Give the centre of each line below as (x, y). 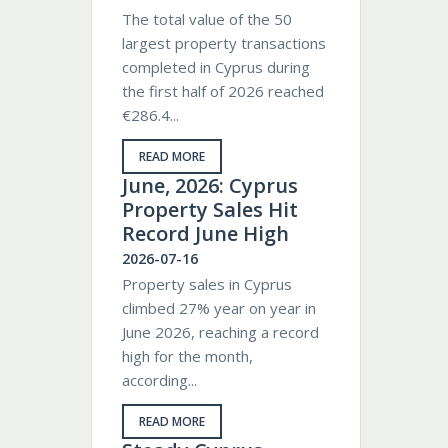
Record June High (205, 233)
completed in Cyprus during (216, 66)
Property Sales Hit (210, 209)
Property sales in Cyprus (207, 283)
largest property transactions (224, 42)
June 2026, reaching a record (220, 331)
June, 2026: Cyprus (210, 185)
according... (159, 379)
